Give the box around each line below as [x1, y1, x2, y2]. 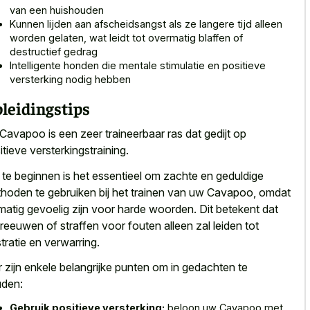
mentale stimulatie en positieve [119, 60, 266, 72]
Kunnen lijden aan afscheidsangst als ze [10, 18, 199, 30]
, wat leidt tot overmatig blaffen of [84, 32, 243, 44]
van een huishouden [10, 4, 104, 17]
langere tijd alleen [199, 18, 282, 30]
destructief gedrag [10, 46, 98, 58]
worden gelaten [10, 32, 84, 44]
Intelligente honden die [10, 60, 119, 72]
